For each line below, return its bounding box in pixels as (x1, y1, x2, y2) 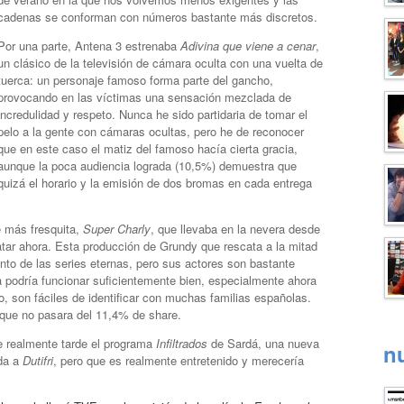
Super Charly (83, 220, 151, 237)
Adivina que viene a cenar (180, 37, 316, 54)
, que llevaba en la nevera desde (151, 220, 320, 237)
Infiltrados (156, 335, 207, 352)
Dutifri (23, 352, 53, 369)
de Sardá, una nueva (207, 335, 319, 352)
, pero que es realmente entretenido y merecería (53, 352, 304, 369)
